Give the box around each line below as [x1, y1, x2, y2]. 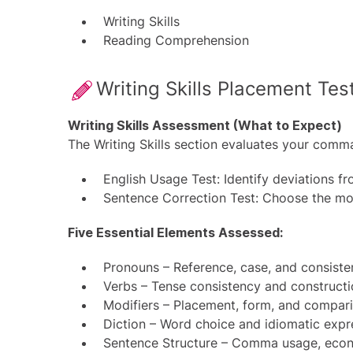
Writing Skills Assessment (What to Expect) [68, 117, 342, 133]
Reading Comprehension [103, 32, 249, 48]
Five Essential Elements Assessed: [68, 225, 283, 240]
